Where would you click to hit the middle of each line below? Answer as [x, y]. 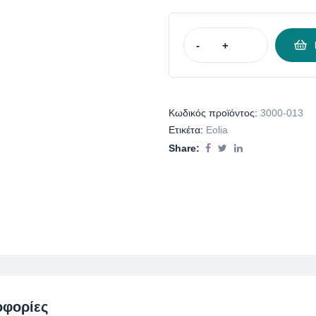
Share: [184, 148]
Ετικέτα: [187, 130]
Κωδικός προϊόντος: [214, 113]
